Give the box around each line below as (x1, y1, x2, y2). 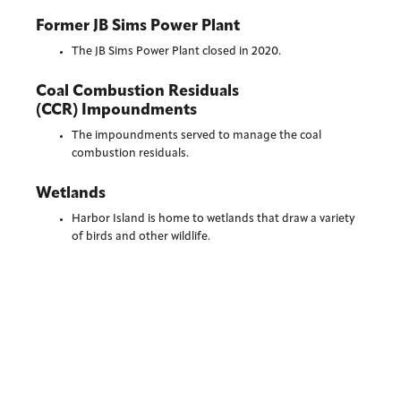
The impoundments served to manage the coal (72, 129, 322, 141)
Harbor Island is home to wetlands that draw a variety (72, 212, 355, 225)
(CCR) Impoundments (36, 102, 198, 118)
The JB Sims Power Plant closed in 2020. (72, 45, 282, 57)
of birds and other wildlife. (72, 230, 211, 243)
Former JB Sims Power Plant (36, 18, 241, 34)
